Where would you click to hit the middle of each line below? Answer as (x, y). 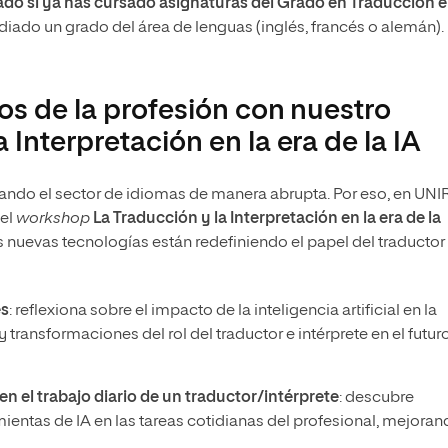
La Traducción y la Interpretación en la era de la (267, 219)
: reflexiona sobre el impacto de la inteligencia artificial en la (223, 311)
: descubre (376, 398)
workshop (53, 219)
